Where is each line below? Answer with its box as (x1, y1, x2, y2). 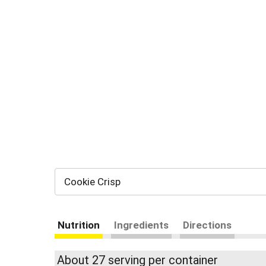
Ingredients (114, 219, 169, 231)
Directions (183, 219, 232, 231)
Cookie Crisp (64, 176, 121, 188)
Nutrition (58, 219, 100, 231)
